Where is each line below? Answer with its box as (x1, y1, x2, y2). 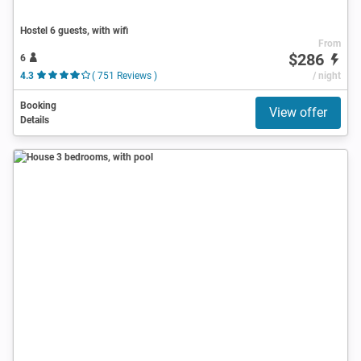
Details (20, 114, 49, 126)
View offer (269, 104, 327, 120)
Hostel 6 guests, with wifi (20, 24, 128, 36)
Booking (20, 99, 56, 111)
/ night (312, 69, 341, 81)
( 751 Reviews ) (91, 69, 157, 81)
